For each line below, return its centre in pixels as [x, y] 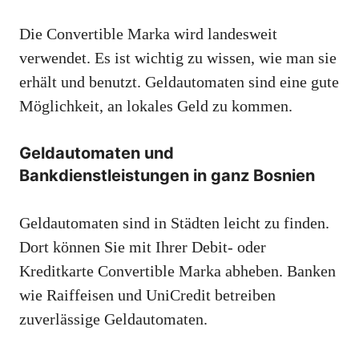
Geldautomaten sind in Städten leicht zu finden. [174, 222]
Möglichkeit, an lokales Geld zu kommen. [156, 105]
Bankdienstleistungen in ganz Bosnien [167, 175]
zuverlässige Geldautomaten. [113, 319]
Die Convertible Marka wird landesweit [148, 33]
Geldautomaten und [97, 153]
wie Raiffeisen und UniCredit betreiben [147, 294]
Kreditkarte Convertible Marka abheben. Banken [177, 270]
